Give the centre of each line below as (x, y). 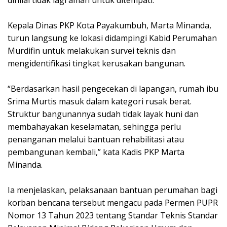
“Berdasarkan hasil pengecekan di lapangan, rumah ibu (113, 89)
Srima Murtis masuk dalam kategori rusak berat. (100, 102)
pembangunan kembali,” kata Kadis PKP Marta (96, 152)
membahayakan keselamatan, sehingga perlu (94, 127)
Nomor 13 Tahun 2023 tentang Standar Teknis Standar (113, 216)
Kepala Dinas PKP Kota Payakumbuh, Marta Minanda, (109, 26)
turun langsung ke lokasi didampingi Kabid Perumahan (112, 38)
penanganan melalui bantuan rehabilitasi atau (96, 140)
